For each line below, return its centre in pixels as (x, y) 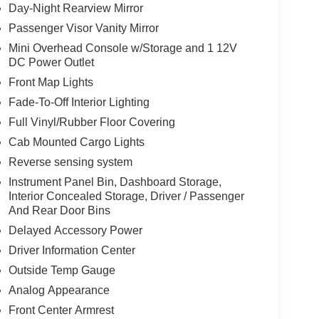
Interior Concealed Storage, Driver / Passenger (126, 196)
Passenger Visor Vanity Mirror (83, 28)
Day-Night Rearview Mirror (75, 8)
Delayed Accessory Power (75, 230)
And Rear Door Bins (59, 210)
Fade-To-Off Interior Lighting (79, 102)
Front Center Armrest (61, 310)
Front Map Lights (51, 82)
